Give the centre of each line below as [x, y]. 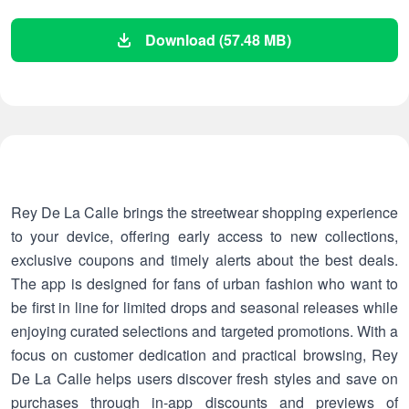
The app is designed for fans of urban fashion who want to [204, 283]
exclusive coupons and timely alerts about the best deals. [204, 260]
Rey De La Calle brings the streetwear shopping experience [204, 212]
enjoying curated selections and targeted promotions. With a [204, 331]
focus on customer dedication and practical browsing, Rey [204, 355]
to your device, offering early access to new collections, [204, 236]
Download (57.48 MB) [218, 40]
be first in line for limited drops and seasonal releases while [204, 307]
